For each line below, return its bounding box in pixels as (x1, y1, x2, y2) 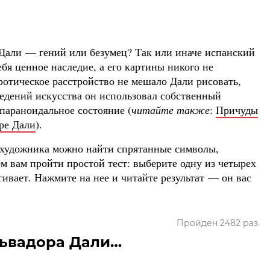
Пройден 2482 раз (177, 218, 258, 229)
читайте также (131, 102, 210, 118)
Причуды (216, 102, 258, 118)
